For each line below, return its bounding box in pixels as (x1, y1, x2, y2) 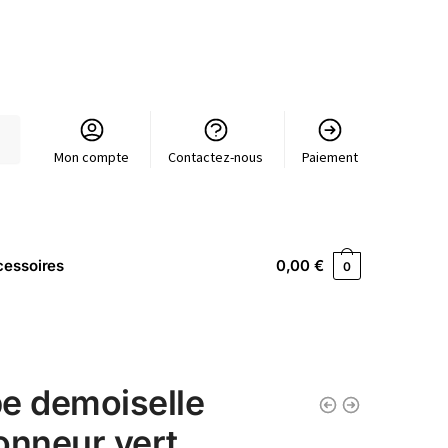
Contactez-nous (168, 147, 264, 166)
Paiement (302, 147, 359, 166)
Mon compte (54, 147, 130, 166)
